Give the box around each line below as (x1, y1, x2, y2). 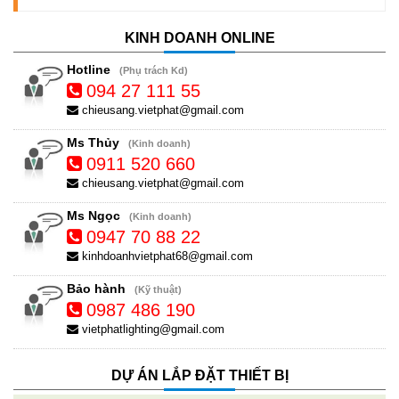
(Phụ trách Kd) (119, 64, 188, 76)
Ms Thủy (67, 134, 119, 150)
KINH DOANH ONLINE (124, 29, 275, 45)
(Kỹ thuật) (134, 283, 182, 295)
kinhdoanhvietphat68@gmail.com (78, 248, 253, 263)
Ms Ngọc (67, 208, 120, 223)
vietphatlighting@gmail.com (78, 322, 224, 336)
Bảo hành (67, 281, 126, 296)
